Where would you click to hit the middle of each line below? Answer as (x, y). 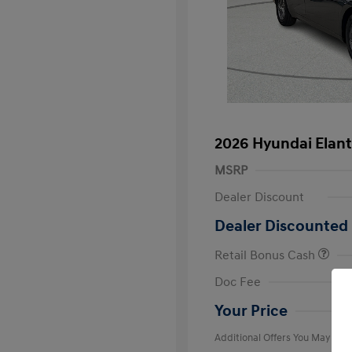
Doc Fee (238, 282)
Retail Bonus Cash (266, 255)
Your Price (251, 311)
